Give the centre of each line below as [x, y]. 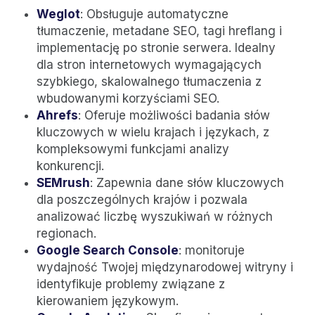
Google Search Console [108, 251]
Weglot [58, 14]
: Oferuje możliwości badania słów [174, 116]
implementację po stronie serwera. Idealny [156, 48]
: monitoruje [212, 251]
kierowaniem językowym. [108, 301]
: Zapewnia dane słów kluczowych [187, 183]
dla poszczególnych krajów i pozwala [142, 200]
